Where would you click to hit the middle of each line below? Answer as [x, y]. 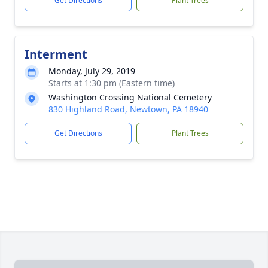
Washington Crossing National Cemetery [130, 97]
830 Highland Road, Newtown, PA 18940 [128, 109]
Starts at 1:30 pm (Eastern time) [112, 83]
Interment [56, 54]
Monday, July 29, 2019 [92, 71]
